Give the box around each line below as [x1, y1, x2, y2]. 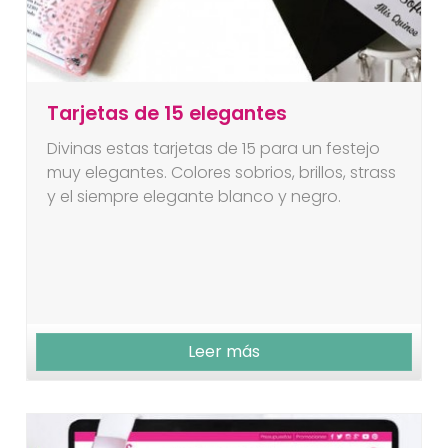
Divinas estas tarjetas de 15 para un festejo [47, 136, 381, 160]
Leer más [188, 340, 260, 364]
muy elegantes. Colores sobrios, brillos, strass [47, 160, 397, 184]
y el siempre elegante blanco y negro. [47, 184, 342, 208]
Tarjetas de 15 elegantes [47, 99, 288, 127]
